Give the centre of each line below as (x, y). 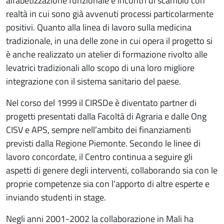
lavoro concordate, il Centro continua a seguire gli (99, 156)
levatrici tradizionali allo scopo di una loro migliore (100, 67)
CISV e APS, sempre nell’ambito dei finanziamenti (98, 129)
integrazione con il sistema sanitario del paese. (93, 81)
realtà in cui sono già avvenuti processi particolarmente (110, 13)
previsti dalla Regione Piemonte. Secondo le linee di (103, 143)
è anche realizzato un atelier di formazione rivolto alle (107, 54)
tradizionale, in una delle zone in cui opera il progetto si (109, 40)
